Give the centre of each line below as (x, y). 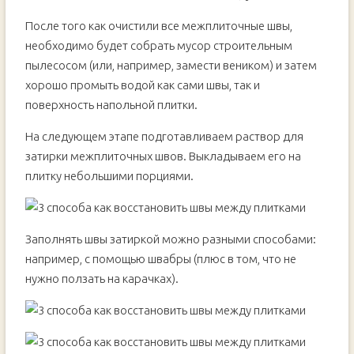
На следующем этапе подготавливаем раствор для (164, 136)
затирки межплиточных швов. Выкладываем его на (163, 156)
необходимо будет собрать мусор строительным (158, 45)
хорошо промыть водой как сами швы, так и (142, 85)
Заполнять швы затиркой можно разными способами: (170, 239)
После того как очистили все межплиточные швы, (158, 26)
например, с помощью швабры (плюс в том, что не (160, 259)
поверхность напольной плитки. (112, 105)
